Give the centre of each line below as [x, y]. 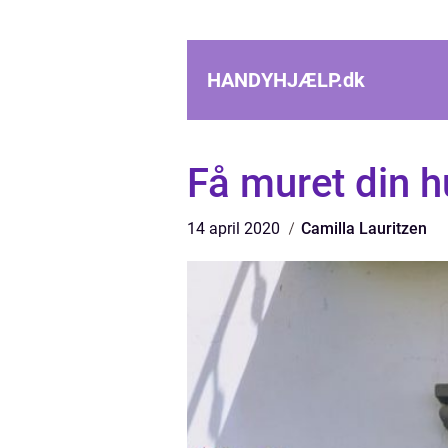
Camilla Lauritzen [364, 228]
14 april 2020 [235, 228]
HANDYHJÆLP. [275, 80]
